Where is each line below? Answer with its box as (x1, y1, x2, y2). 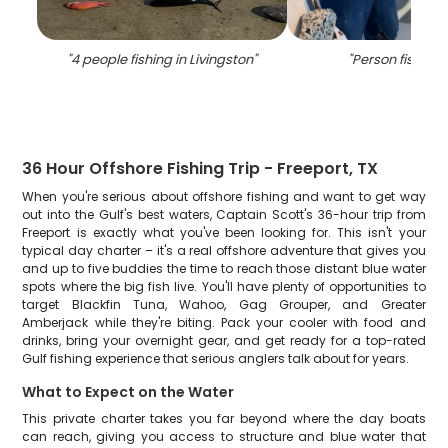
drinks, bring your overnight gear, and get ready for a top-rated (22, 332, 426, 349)
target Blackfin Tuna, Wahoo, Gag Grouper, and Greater (22, 296, 426, 313)
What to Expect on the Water (22, 382, 235, 402)
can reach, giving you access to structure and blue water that (22, 428, 426, 445)
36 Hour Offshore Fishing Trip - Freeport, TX (22, 157, 379, 180)
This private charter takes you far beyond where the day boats (22, 410, 426, 427)
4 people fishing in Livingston (71, 50, 254, 69)
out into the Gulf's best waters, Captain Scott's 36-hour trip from (22, 206, 426, 223)
